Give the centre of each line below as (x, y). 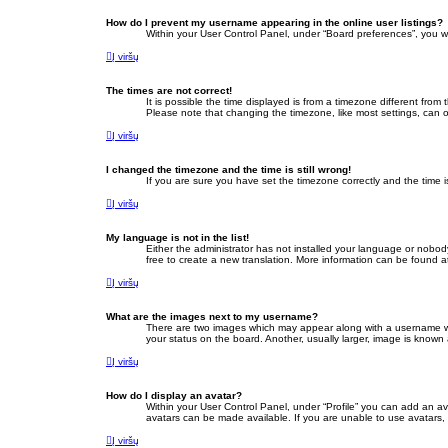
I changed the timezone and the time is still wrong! (228, 170)
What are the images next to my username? (212, 317)
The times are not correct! (169, 91)
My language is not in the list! (177, 238)
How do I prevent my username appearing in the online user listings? (274, 23)
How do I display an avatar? (174, 396)
